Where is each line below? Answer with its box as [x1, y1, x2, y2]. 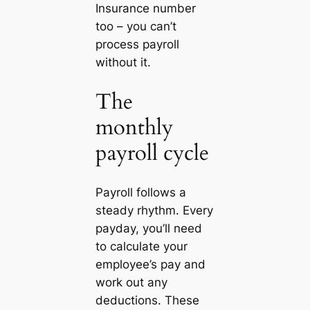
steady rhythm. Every [95, 203, 213, 218]
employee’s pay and [95, 257, 206, 272]
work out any [95, 275, 167, 290]
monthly [95, 112, 173, 142]
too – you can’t [95, 19, 176, 33]
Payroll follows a [95, 185, 186, 200]
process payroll [95, 37, 179, 51]
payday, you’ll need [95, 221, 202, 236]
